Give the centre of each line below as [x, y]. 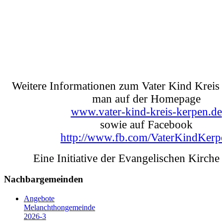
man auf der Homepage [146, 99]
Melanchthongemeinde [59, 208]
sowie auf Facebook [146, 124]
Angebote [39, 199]
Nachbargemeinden [44, 179]
